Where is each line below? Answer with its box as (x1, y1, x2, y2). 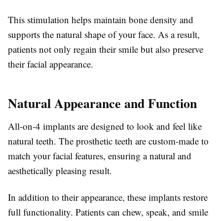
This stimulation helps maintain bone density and (8, 13, 193, 26)
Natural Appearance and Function (8, 94, 197, 112)
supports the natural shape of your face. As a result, (8, 28, 200, 40)
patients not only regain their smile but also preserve (8, 43, 203, 55)
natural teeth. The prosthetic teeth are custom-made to (8, 135, 209, 147)
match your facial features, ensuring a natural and (8, 149, 191, 162)
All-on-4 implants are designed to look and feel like (8, 120, 202, 132)
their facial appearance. (8, 58, 93, 70)
